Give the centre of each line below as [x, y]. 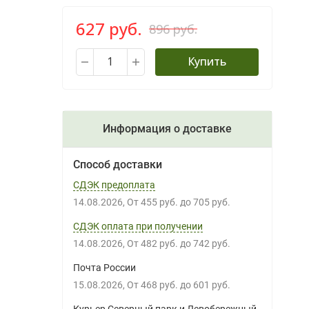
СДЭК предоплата [114, 185]
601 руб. [214, 285]
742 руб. [214, 243]
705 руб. [214, 202]
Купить [207, 61]
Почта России [104, 268]
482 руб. [162, 243]
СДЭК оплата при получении [138, 226]
